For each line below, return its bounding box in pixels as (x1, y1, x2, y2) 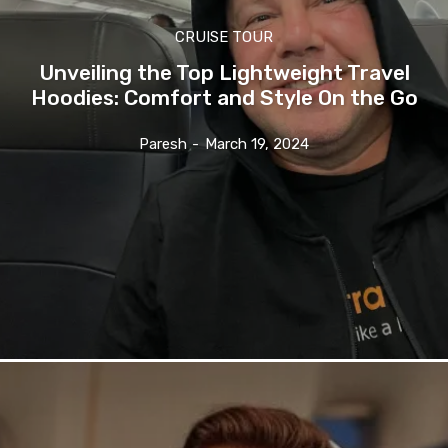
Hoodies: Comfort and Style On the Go (30, 85, 418, 111)
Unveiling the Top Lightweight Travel (38, 60, 410, 86)
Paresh (139, 135, 187, 154)
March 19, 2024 (205, 135, 309, 154)
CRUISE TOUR (175, 28, 273, 47)
